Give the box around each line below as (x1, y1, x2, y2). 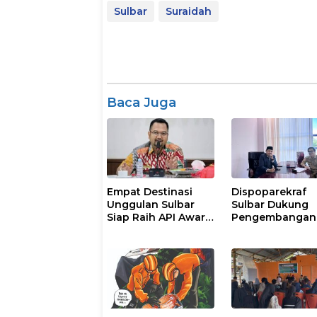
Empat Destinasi (107, 185, 192, 198)
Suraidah (166, 4, 212, 18)
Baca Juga (107, 94, 176, 110)
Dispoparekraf (231, 185, 307, 198)
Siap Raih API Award (107, 210, 212, 224)
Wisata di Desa (231, 223, 311, 236)
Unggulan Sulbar (107, 197, 195, 211)
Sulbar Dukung (231, 197, 309, 211)
